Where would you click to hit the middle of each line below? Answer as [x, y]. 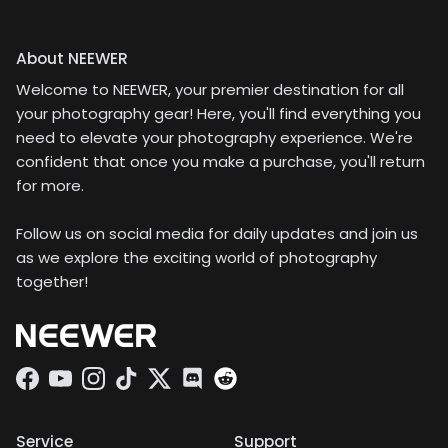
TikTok [147, 389]
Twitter [184, 389]
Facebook [62, 389]
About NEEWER [72, 59]
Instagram [130, 389]
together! [52, 282]
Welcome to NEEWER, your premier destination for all [210, 90]
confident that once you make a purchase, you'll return [220, 162]
